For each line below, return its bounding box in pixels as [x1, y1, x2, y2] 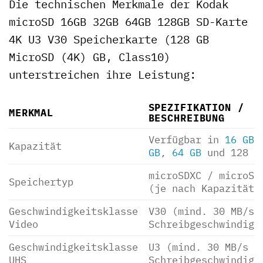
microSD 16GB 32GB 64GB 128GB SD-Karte [9, 14, 248, 29]
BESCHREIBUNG [148, 111, 225, 125]
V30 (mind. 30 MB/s [148, 204, 254, 218]
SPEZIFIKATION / [148, 100, 244, 114]
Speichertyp [9, 175, 73, 189]
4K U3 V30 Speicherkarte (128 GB [9, 31, 209, 46]
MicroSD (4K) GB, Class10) [9, 49, 170, 64]
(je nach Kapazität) [148, 181, 260, 195]
